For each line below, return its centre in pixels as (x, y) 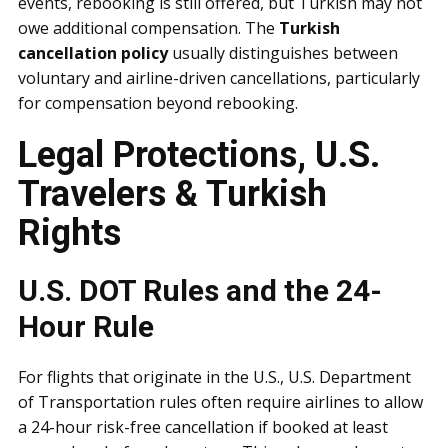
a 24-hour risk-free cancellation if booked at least (203, 427)
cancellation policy (93, 53)
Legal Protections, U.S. (199, 155)
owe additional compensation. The (148, 28)
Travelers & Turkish (172, 194)
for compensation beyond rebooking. (158, 103)
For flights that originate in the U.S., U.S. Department (214, 377)
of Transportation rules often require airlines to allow (220, 402)
